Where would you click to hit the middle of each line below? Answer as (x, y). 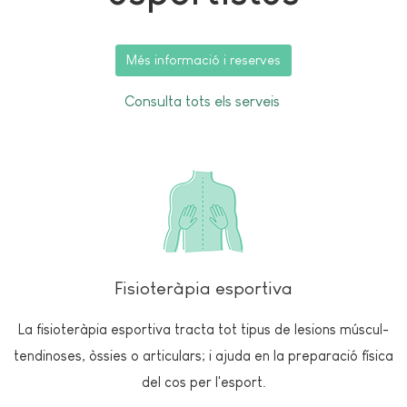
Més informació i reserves (203, 60)
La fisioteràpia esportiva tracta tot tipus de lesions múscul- (203, 329)
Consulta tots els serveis (203, 100)
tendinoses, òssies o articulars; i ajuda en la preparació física (203, 355)
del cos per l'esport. (203, 382)
